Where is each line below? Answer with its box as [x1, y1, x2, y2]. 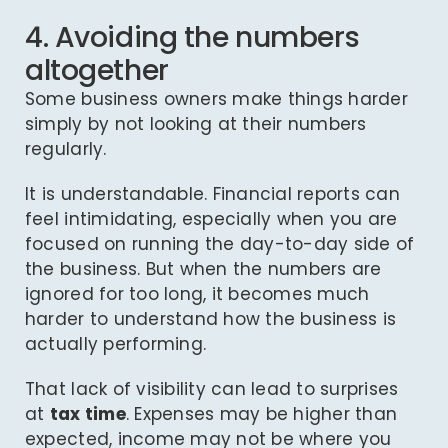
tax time [49, 402, 126, 427]
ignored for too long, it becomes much [24, 282, 370, 307]
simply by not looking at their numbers [24, 112, 367, 137]
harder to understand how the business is [24, 307, 397, 332]
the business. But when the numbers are [24, 257, 382, 282]
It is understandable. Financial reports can [24, 182, 400, 207]
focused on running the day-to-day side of [24, 232, 415, 257]
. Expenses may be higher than [125, 402, 398, 427]
